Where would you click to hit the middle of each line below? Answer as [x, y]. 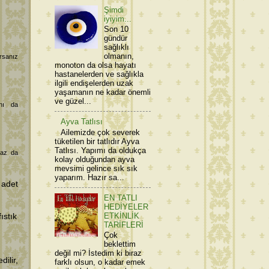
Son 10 [116, 29]
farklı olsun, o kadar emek [100, 262]
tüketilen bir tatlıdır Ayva [97, 141]
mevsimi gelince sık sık [96, 168]
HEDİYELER [126, 207]
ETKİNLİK [122, 216]
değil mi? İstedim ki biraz [98, 253]
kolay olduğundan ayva [95, 159]
